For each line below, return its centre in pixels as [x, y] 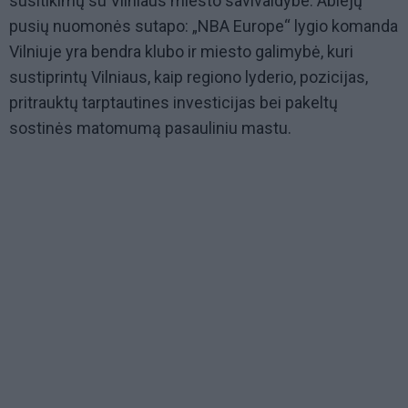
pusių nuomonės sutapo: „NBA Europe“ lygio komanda [204, 26]
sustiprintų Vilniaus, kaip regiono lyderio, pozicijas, [189, 77]
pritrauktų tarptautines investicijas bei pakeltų [173, 103]
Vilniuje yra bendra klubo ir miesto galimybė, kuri [181, 52]
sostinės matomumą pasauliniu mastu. [150, 128]
